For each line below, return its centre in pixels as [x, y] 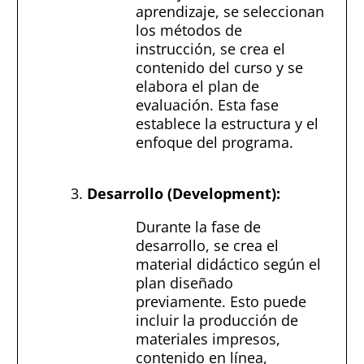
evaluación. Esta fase [207, 104]
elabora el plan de [197, 86]
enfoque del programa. [214, 142]
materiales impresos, [208, 338]
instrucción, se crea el [210, 48]
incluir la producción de [217, 320]
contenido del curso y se [219, 67]
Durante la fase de [198, 226]
